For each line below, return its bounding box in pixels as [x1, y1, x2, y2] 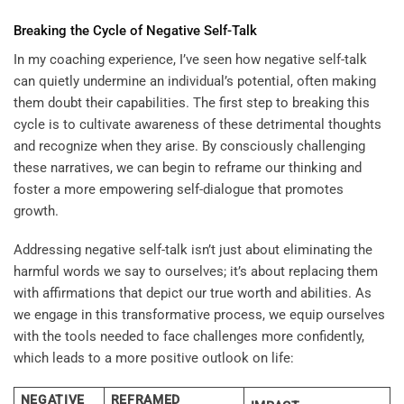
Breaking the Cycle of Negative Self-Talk [14, 23, 257, 40]
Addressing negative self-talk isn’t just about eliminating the [14, 242, 372, 259]
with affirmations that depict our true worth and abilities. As [14, 285, 372, 302]
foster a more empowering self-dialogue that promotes [14, 180, 344, 197]
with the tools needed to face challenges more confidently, [14, 328, 364, 345]
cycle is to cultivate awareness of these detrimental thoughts [14, 115, 381, 133]
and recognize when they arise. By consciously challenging [14, 137, 365, 154]
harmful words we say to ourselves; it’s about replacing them [14, 263, 378, 280]
